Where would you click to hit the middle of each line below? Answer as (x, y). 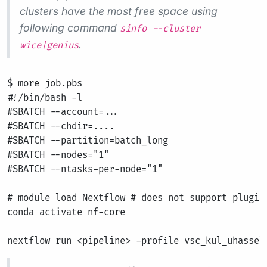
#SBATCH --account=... (63, 112)
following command (70, 28)
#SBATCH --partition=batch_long (88, 141)
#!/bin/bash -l (45, 98)
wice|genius (49, 46)
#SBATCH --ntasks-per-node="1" (85, 170)
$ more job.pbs (45, 84)
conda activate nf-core (66, 212)
